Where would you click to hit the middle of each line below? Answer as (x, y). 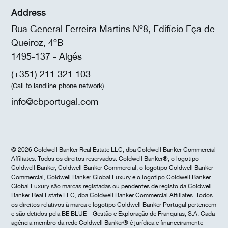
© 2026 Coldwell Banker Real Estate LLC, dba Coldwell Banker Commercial (113, 149)
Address (28, 12)
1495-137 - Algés (47, 56)
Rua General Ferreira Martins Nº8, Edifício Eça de (113, 28)
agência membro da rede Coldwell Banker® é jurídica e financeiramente (107, 223)
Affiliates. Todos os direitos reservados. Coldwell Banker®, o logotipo (105, 159)
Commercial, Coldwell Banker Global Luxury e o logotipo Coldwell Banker (111, 177)
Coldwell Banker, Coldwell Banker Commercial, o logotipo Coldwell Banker (112, 168)
